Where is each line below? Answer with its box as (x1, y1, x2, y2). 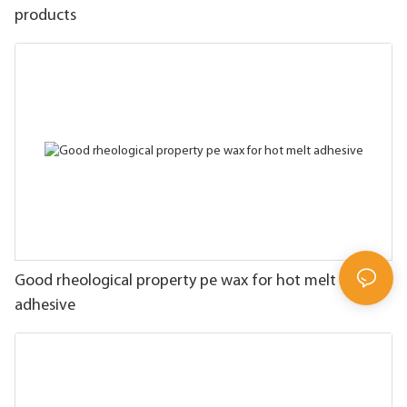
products (15, 7, 76, 25)
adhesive (15, 296, 75, 314)
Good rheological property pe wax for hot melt (15, 272, 336, 290)
